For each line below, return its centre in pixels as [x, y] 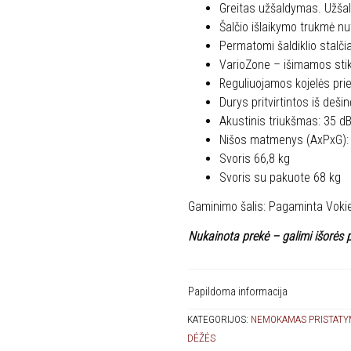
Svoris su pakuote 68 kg [280, 177]
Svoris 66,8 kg [255, 158]
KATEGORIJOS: [219, 318]
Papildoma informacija [238, 291]
